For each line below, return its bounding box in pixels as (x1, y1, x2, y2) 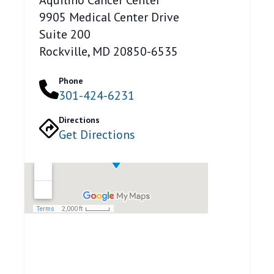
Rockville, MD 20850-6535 (39, 43, 178, 59)
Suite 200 (39, 26, 91, 42)
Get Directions (59, 126, 135, 143)
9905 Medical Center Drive (39, 9, 179, 25)
